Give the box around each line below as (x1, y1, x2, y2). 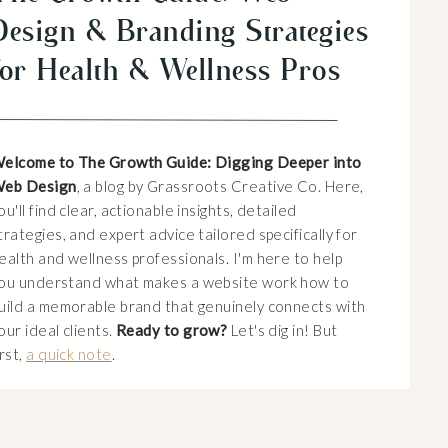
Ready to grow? (116, 321, 228, 339)
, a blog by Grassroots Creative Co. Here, (76, 177, 364, 195)
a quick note (26, 345, 112, 363)
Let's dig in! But (227, 321, 338, 339)
